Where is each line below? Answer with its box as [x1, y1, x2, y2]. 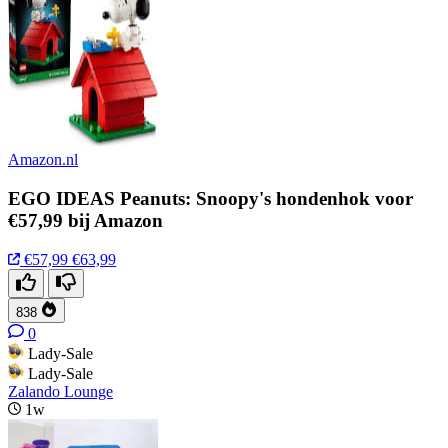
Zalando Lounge [8, 382, 113, 400]
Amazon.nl [8, 151, 78, 169]
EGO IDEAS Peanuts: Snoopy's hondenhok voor [8, 187, 413, 209]
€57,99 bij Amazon [8, 209, 163, 231]
